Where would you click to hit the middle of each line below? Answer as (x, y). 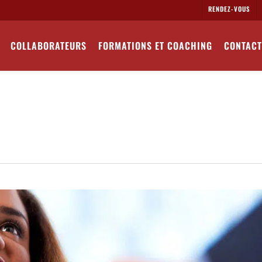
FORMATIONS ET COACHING (155, 46)
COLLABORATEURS (49, 46)
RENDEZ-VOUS (229, 9)
